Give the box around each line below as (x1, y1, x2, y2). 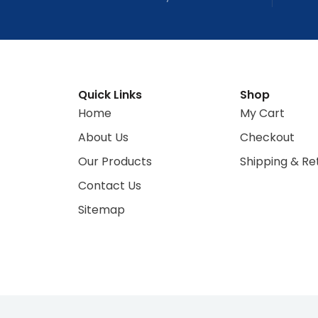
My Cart (240, 105, 285, 122)
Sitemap (78, 202, 125, 219)
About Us (78, 129, 128, 146)
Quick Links (78, 87, 142, 104)
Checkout (240, 129, 295, 146)
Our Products (78, 153, 152, 170)
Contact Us (78, 177, 141, 194)
